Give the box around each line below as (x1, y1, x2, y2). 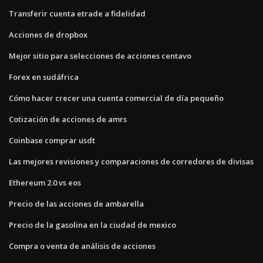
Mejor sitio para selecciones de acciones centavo (9, 50, 191, 61)
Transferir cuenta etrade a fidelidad (9, 8, 146, 19)
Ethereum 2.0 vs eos (9, 177, 81, 188)
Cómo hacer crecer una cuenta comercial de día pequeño (9, 92, 224, 103)
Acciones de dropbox (9, 29, 87, 40)
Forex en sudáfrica (9, 71, 79, 82)
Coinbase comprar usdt (9, 134, 95, 146)
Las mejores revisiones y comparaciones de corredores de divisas (9, 156, 254, 167)
